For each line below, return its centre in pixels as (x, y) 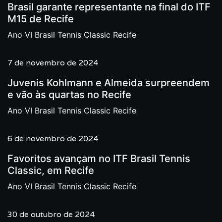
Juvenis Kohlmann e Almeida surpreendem (109, 83)
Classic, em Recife (51, 170)
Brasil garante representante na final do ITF (109, 7)
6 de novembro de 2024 (53, 139)
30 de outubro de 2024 (51, 215)
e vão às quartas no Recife (69, 95)
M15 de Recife (41, 19)
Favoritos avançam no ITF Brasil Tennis (99, 159)
